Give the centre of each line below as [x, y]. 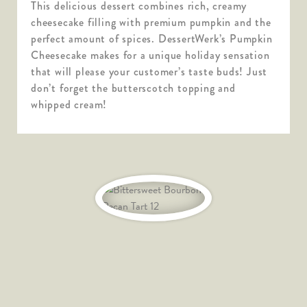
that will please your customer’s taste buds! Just [149, 71]
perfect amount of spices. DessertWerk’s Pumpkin [152, 38]
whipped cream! [69, 104]
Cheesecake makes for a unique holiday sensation [150, 55]
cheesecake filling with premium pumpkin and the [151, 22]
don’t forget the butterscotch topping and [133, 88]
